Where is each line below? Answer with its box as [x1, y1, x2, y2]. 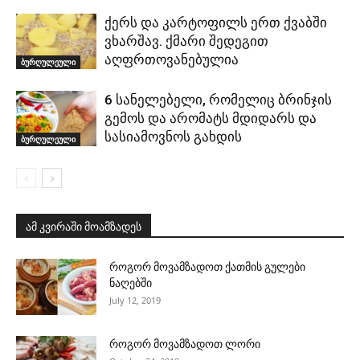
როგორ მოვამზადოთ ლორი [109, 337, 260, 350]
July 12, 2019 [109, 293, 161, 306]
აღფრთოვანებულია [104, 51, 239, 67]
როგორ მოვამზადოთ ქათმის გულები [109, 260, 305, 273]
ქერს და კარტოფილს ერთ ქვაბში [104, 14, 327, 31]
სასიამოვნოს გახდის [104, 128, 242, 145]
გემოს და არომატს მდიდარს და [104, 109, 317, 126]
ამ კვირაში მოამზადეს [26, 219, 141, 233]
